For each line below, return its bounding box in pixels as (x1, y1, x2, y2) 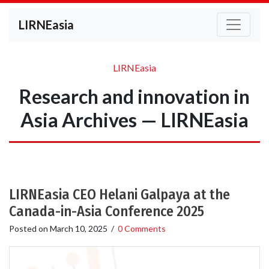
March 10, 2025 (50, 223, 107, 234)
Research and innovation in (19, 85, 250, 108)
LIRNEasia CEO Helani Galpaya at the (9, 186, 230, 203)
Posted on (9, 223, 50, 234)
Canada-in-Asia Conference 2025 (9, 203, 204, 220)
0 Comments (118, 223, 166, 234)
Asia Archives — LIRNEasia (20, 108, 249, 131)
